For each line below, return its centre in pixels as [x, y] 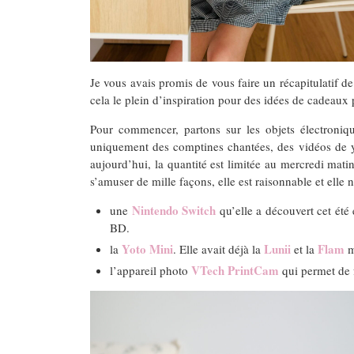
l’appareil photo [151, 270]
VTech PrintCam [235, 270]
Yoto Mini [147, 249]
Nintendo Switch [173, 210]
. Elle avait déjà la [218, 249]
